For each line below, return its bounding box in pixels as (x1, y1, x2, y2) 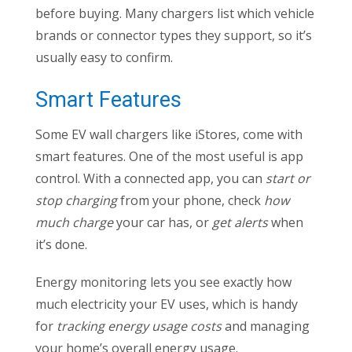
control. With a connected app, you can (35, 170, 266, 188)
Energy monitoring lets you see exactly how (35, 273, 291, 291)
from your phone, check (117, 192, 261, 210)
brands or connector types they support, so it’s (35, 27, 312, 45)
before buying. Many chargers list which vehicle (35, 5, 314, 23)
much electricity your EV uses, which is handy (35, 295, 298, 313)
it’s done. (35, 236, 87, 254)
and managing (222, 317, 310, 335)
